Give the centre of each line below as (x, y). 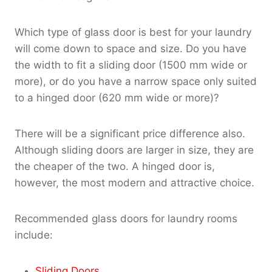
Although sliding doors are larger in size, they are (134, 150)
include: (34, 235)
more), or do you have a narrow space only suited (136, 81)
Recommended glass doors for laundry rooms (126, 218)
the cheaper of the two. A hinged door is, (115, 166)
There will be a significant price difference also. (130, 133)
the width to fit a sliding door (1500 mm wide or (131, 65)
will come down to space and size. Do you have (131, 48)
